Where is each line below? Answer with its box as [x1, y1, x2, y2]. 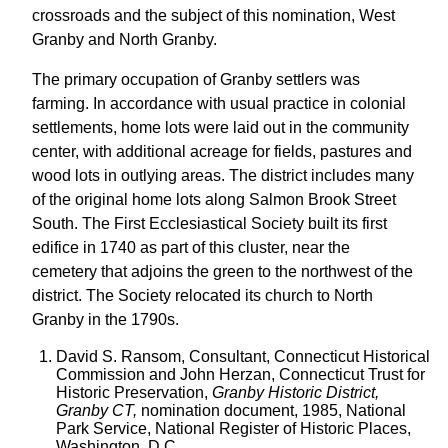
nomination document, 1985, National [137, 402, 406, 419]
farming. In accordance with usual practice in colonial [32, 95, 406, 112]
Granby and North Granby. [32, 31, 217, 48]
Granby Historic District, [212, 384, 379, 401]
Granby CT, [56, 402, 137, 419]
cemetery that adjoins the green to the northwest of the [32, 263, 413, 280]
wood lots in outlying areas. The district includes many [32, 167, 414, 184]
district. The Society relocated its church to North [32, 287, 373, 304]
